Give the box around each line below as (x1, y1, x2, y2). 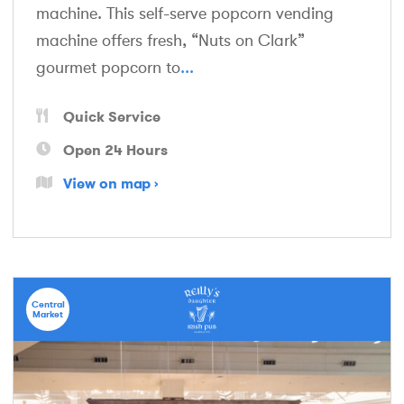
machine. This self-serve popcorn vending (36, 4, 334, 23)
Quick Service (63, 106, 161, 125)
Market (32, 308, 63, 320)
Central (31, 298, 65, 310)
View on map (63, 173, 151, 192)
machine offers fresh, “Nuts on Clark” (36, 31, 305, 50)
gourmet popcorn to (36, 58, 180, 77)
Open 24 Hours (63, 140, 168, 159)
